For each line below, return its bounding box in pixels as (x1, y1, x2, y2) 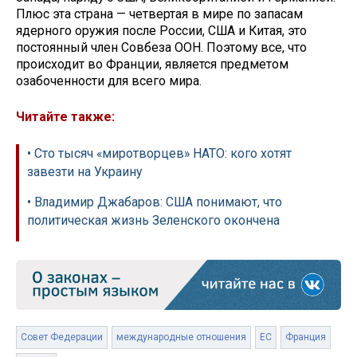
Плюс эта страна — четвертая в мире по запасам (16, 6, 303, 22)
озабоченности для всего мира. (16, 73, 202, 89)
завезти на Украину (27, 163, 142, 179)
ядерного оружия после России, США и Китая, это (16, 23, 307, 39)
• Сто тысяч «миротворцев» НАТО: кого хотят (27, 145, 292, 161)
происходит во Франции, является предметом (16, 57, 288, 73)
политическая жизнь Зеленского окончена (27, 212, 280, 228)
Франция (285, 331, 326, 343)
